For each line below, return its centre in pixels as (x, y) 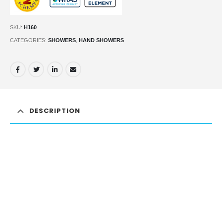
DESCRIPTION (55, 111)
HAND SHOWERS (101, 40)
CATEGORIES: (29, 40)
